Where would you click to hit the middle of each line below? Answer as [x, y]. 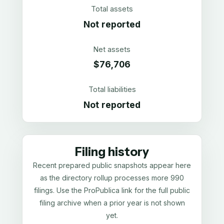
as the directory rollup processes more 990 [112, 177]
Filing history [112, 151]
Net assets [112, 49]
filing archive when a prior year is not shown [112, 202]
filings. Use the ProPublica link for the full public [112, 190]
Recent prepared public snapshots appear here [112, 165]
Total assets [112, 8]
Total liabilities [112, 89]
